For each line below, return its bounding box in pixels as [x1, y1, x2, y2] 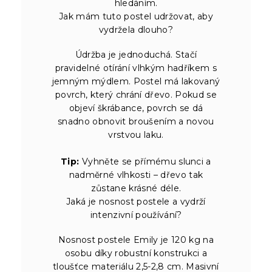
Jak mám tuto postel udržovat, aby [59, 10, 213, 22]
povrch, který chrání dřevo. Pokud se [55, 89, 217, 100]
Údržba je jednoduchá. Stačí [75, 49, 197, 60]
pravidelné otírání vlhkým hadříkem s [55, 62, 217, 73]
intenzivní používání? [90, 209, 182, 220]
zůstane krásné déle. [90, 182, 182, 194]
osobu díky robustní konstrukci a [64, 247, 208, 259]
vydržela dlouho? [98, 24, 174, 35]
